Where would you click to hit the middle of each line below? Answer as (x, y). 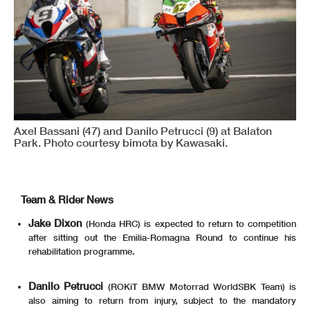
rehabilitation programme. (82, 252)
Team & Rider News (67, 200)
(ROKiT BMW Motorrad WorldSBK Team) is (200, 287)
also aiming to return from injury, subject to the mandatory (162, 301)
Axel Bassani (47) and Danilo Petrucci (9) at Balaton (143, 131)
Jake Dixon (56, 223)
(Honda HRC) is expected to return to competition (190, 224)
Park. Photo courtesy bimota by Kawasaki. (121, 143)
